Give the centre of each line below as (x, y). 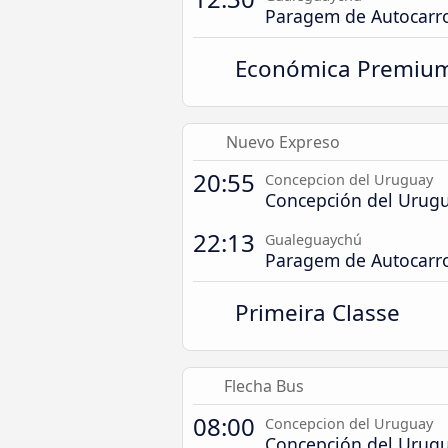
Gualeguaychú (313, 239)
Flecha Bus (264, 386)
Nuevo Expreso (282, 142)
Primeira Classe (318, 312)
